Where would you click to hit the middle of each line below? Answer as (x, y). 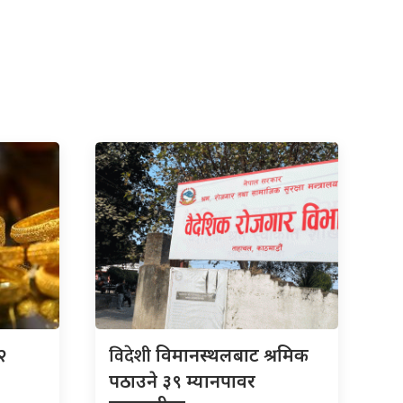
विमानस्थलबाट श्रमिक (232, 354)
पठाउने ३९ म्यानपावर (182, 381)
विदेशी (132, 356)
